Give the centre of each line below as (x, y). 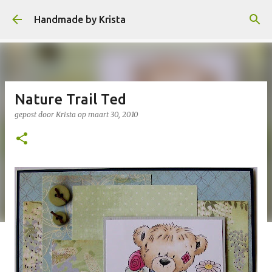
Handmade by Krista (80, 19)
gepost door (35, 114)
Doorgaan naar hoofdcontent (136, 15)
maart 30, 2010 (113, 114)
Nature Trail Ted (70, 99)
